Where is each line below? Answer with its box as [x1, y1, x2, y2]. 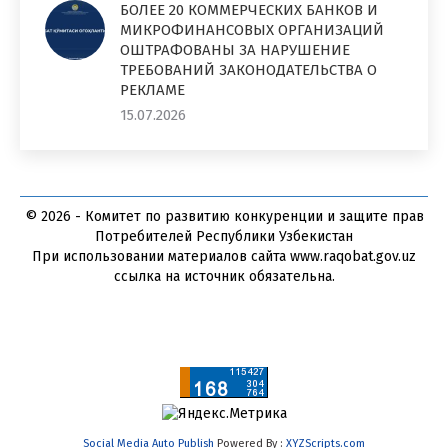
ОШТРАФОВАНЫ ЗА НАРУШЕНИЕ [120, 41, 350, 59]
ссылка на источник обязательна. [113, 268, 335, 285]
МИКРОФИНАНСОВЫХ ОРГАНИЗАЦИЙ [120, 21, 384, 39]
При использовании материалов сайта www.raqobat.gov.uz [32, 248, 416, 265]
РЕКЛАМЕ [120, 81, 185, 99]
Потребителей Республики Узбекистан [95, 228, 353, 245]
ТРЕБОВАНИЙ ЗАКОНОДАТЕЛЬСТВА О [120, 61, 377, 79]
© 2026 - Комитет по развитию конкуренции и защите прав [24, 208, 424, 225]
